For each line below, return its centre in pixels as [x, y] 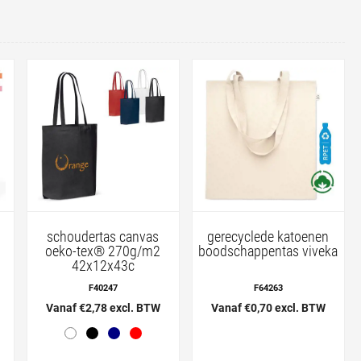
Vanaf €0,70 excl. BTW [268, 307]
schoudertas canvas [103, 236]
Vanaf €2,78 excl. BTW [103, 307]
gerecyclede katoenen [268, 236]
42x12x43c [103, 265]
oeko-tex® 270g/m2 [103, 251]
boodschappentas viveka [268, 251]
